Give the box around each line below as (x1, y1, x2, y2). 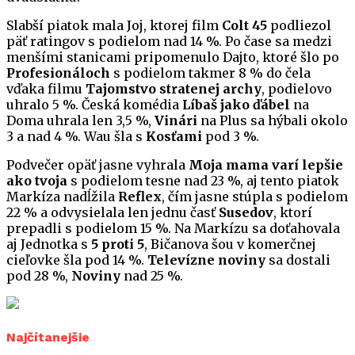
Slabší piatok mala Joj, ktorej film (6, 17, 222, 34)
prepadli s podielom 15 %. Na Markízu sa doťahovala (6, 220, 340, 237)
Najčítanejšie (6, 329, 90, 345)
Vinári (155, 113, 197, 129)
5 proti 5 (91, 236, 144, 253)
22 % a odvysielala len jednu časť (6, 204, 219, 221)
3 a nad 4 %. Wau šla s (6, 128, 146, 145)
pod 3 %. (202, 128, 259, 145)
